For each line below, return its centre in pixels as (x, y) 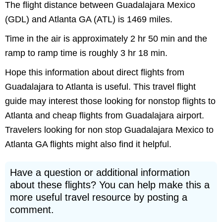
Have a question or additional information (100, 172)
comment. (32, 210)
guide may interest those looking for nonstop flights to (110, 101)
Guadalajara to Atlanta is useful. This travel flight (100, 87)
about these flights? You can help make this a (110, 185)
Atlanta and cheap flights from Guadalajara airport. (105, 115)
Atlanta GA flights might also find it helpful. (88, 144)
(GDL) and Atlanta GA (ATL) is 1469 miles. (89, 19)
